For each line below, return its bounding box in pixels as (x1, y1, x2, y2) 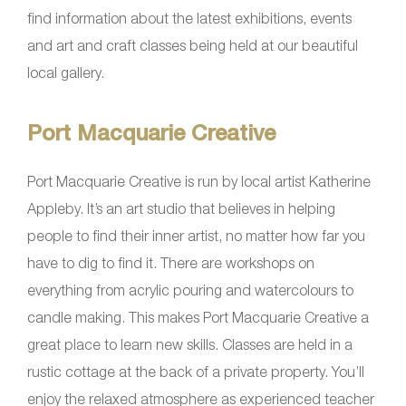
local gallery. (27, 63, 104, 81)
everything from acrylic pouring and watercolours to (27, 281, 353, 298)
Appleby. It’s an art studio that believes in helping (27, 199, 335, 217)
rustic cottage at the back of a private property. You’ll (27, 362, 364, 380)
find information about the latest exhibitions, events (27, 9, 352, 26)
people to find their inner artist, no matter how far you (27, 227, 365, 244)
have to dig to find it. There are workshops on (27, 254, 314, 271)
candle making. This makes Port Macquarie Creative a (27, 308, 369, 325)
